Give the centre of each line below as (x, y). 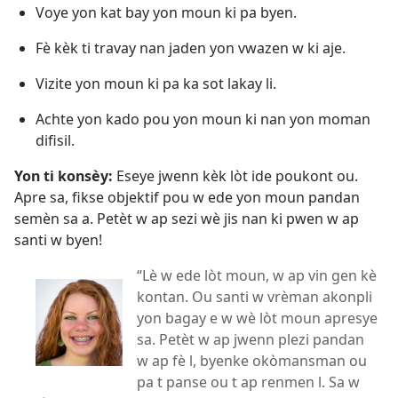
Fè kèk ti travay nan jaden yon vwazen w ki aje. (191, 48)
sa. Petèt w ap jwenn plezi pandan (251, 340)
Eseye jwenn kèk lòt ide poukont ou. (235, 176)
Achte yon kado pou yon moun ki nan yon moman (203, 119)
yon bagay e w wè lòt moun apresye (257, 318)
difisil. (55, 141)
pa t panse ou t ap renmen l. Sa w (248, 382)
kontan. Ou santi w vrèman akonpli (255, 297)
